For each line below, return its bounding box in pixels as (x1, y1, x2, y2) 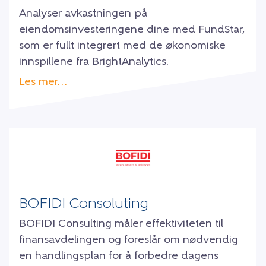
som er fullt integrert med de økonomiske (19, 40, 226, 52)
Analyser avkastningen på (19, 8, 147, 20)
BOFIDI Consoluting (19, 197, 148, 212)
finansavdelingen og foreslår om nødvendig (19, 235, 238, 246)
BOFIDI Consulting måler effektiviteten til (19, 218, 223, 230)
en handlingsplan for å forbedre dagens (19, 251, 218, 262)
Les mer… (19, 77, 67, 88)
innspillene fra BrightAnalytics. (19, 56, 169, 68)
